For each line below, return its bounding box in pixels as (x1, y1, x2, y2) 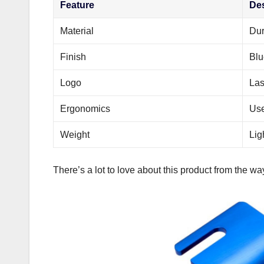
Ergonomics (60, 103, 111, 114)
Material (60, 25, 94, 36)
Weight (60, 129, 90, 140)
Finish (60, 51, 87, 62)
